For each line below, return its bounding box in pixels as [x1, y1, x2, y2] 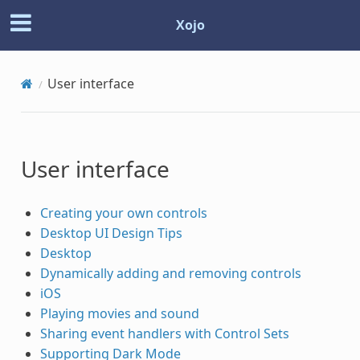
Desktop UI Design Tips [39, 223, 182, 242]
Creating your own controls [39, 203, 207, 222]
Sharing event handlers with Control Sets [39, 324, 289, 342]
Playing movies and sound [39, 304, 199, 322]
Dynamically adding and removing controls [39, 264, 301, 282]
